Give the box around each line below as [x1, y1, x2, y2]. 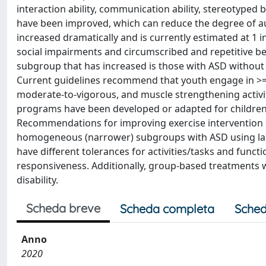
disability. [17, 173, 58, 186]
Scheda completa [120, 201, 214, 216]
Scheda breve [26, 201, 100, 216]
